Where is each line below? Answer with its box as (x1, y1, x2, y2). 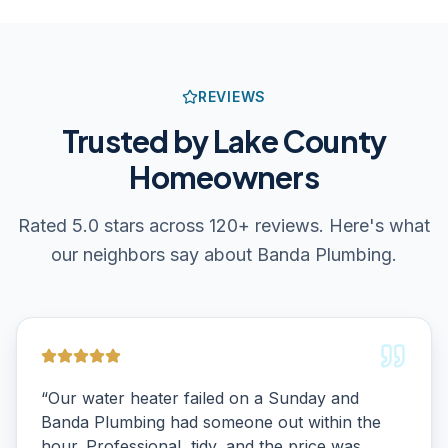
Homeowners (129, 158, 319, 196)
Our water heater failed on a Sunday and (48, 388, 359, 408)
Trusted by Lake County (61, 122, 387, 160)
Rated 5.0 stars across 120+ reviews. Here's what (18, 215, 430, 236)
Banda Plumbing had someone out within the (41, 412, 381, 432)
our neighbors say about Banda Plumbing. (51, 244, 397, 265)
